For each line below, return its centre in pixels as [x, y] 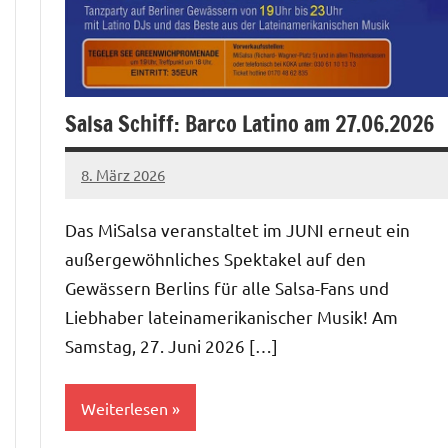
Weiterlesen [124, 407]
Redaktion [116, 239]
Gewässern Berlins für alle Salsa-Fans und [227, 288]
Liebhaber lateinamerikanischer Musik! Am [231, 317]
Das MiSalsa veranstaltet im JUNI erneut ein [237, 230]
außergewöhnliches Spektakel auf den [215, 259]
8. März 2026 [123, 174]
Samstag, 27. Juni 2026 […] [171, 346]
